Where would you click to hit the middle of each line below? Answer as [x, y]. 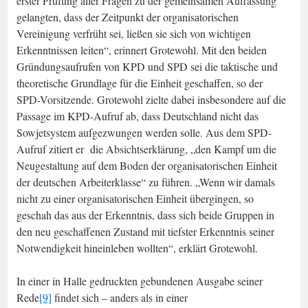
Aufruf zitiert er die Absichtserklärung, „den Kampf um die [146, 148]
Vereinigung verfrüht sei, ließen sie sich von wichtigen [134, 33]
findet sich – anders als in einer [120, 297]
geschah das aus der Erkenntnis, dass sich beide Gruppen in [145, 214]
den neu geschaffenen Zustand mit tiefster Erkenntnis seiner [145, 231]
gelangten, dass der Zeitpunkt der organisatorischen [128, 16]
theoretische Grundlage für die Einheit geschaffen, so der [140, 82]
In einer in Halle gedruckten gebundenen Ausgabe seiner [140, 280]
